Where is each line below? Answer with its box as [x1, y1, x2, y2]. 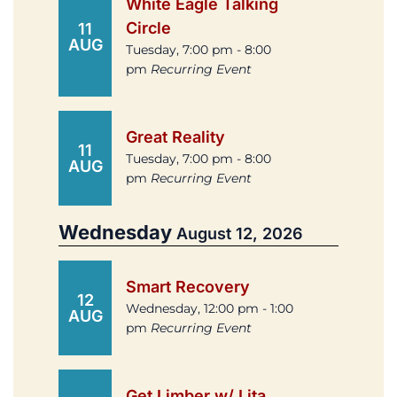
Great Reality [126, 128, 225, 147]
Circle [126, 19, 171, 38]
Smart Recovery [126, 277, 250, 297]
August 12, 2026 [176, 224, 303, 244]
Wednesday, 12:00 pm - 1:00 [126, 300, 293, 317]
